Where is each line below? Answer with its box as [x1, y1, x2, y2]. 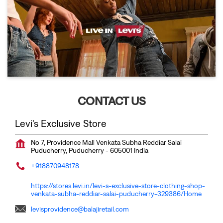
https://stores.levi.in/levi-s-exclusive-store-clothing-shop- [31, 181, 205, 190]
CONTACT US [77, 93, 146, 108]
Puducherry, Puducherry [31, 146, 106, 154]
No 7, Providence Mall [31, 138, 95, 146]
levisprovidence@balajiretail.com [31, 205, 129, 213]
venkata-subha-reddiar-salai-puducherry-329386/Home [31, 189, 202, 198]
